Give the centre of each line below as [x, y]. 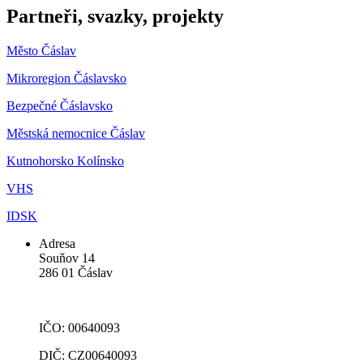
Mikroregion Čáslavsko [66, 78]
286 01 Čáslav [77, 272]
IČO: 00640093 [79, 327]
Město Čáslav [41, 50]
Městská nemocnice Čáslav [76, 133]
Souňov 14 [67, 258]
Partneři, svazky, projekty [115, 16]
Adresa [57, 243]
